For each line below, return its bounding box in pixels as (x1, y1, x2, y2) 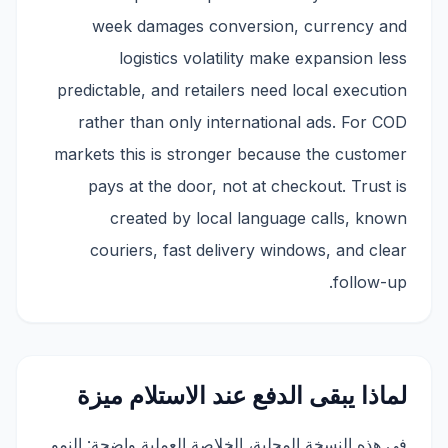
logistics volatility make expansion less (119, 48, 407, 68)
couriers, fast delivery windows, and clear (90, 240, 407, 260)
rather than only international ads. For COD (78, 112, 407, 132)
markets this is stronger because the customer (54, 144, 407, 164)
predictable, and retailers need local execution (57, 80, 407, 100)
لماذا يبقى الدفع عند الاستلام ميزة (77, 381, 407, 410)
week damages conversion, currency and (92, 16, 407, 36)
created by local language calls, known (110, 208, 407, 228)
